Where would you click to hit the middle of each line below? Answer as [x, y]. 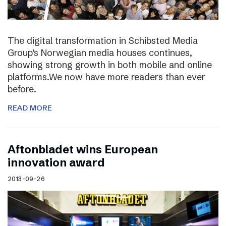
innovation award [56, 163]
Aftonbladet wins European [83, 150]
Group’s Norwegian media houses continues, [100, 53]
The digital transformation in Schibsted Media [103, 41]
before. [22, 89]
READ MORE [30, 108]
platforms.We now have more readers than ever [106, 77]
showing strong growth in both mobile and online [110, 65]
